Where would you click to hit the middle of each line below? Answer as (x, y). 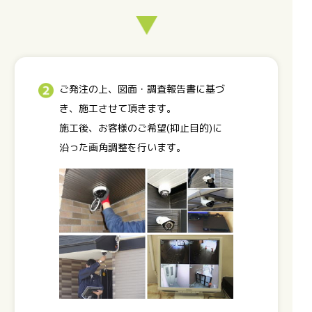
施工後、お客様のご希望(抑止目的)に (141, 128)
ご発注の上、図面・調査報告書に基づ (142, 89)
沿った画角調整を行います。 (123, 148)
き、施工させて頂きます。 (118, 109)
